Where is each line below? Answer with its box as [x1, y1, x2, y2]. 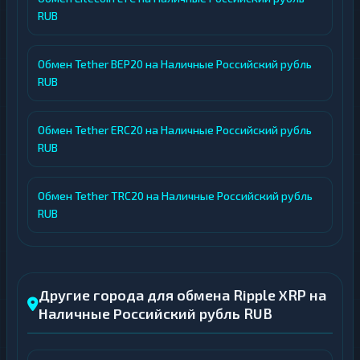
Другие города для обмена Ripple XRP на [39, 286, 326, 305]
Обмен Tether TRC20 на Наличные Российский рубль [38, 189, 313, 203]
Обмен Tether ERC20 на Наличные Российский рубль [38, 123, 312, 137]
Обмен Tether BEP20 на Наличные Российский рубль [38, 57, 312, 72]
